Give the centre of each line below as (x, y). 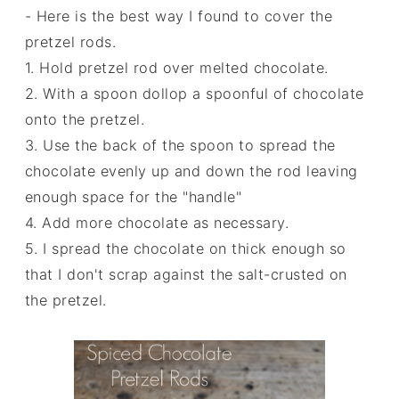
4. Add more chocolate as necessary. (157, 222)
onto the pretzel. (85, 119)
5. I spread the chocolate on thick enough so (185, 248)
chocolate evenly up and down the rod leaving (191, 171)
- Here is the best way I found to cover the (179, 16)
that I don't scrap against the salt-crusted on (186, 274)
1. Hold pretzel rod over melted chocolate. (176, 67)
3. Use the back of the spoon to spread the (180, 145)
